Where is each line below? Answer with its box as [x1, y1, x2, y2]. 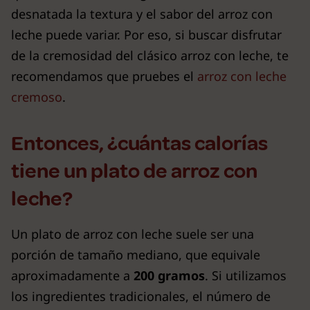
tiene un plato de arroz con [11, 157, 257, 184]
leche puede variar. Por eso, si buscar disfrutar [11, 26, 282, 43]
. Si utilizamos [205, 266, 286, 284]
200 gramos [134, 266, 205, 284]
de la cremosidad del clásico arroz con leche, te [11, 46, 289, 64]
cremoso [11, 88, 62, 105]
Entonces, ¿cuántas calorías [11, 129, 268, 156]
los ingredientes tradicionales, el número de [11, 287, 271, 304]
